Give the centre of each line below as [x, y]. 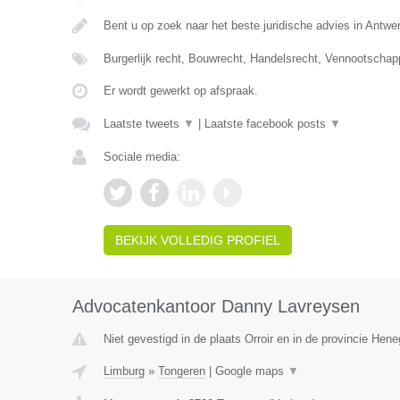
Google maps [251, 371]
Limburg [124, 371]
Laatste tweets [143, 124]
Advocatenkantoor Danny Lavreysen [216, 306]
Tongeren [181, 371]
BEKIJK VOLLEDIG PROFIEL [197, 240]
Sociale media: [142, 157]
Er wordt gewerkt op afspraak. [180, 91]
